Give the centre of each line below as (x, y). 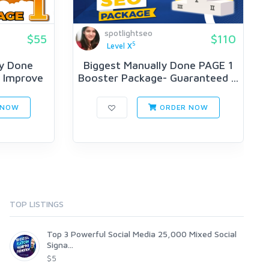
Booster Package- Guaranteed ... (158, 78)
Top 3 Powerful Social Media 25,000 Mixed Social (142, 234)
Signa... (60, 245)
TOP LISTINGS (37, 204)
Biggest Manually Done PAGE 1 (158, 65)
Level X (119, 46)
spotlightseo (128, 33)
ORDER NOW (183, 107)
